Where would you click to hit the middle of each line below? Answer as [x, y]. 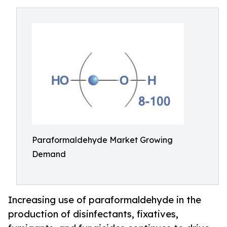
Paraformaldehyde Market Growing [102, 140]
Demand [49, 154]
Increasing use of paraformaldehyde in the [105, 200]
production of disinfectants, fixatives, [93, 214]
